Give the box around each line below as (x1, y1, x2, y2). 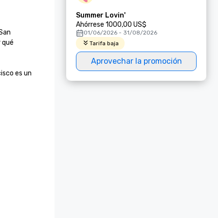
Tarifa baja (90, 40, 119, 47)
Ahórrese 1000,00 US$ (76, 20, 146, 29)
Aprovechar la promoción (91, 56, 182, 66)
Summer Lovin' (76, 11, 126, 19)
